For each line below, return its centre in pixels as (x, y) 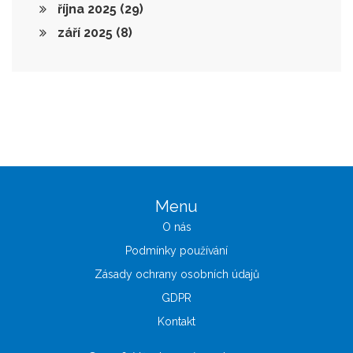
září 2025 (85, 33)
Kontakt (176, 322)
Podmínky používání (176, 251)
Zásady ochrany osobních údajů (176, 275)
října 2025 (87, 9)
